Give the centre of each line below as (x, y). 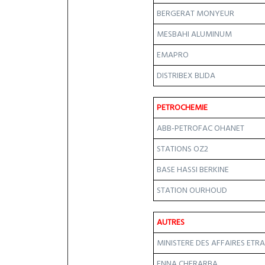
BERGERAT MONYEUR (195, 14)
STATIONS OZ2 (182, 149)
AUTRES (171, 222)
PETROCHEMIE (182, 108)
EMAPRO (173, 55)
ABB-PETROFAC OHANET (201, 128)
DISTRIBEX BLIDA (186, 76)
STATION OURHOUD (192, 190)
